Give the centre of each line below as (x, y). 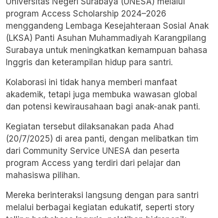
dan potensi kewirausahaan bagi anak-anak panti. (103, 107)
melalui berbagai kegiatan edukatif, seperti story (100, 208)
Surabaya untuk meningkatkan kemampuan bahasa (107, 50)
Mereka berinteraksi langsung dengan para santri (102, 195)
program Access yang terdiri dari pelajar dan (93, 163)
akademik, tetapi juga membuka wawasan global (101, 95)
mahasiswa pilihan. (43, 175)
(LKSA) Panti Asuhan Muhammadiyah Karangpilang (106, 38)
